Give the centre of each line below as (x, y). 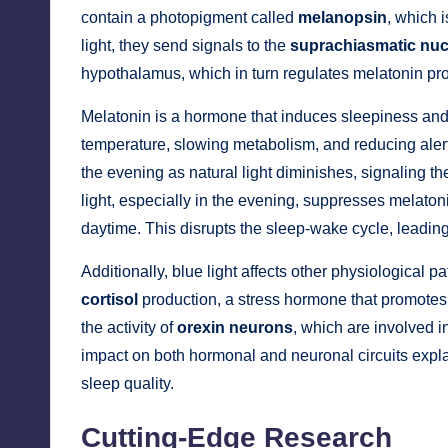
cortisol (109, 300)
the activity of (129, 328)
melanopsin (342, 18)
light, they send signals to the (185, 46)
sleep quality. (127, 384)
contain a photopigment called (189, 18)
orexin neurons (235, 328)
